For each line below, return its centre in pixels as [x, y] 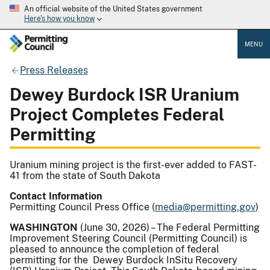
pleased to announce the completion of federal [115, 250]
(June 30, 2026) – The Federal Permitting [169, 228]
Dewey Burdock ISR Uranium [124, 94]
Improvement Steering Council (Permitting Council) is [128, 239]
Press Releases [54, 70]
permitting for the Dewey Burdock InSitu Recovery [124, 260]
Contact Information [57, 196]
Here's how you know [59, 19]
